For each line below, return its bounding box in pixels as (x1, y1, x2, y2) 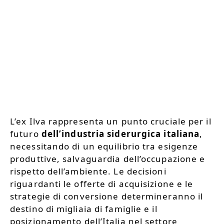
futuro (10, 127, 41, 139)
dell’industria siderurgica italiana (41, 127, 200, 139)
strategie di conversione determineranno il (10, 190, 203, 202)
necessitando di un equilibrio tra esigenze (10, 140, 198, 152)
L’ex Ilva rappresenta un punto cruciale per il (10, 115, 211, 127)
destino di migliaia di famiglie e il (10, 202, 157, 214)
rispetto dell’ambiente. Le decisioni (10, 165, 166, 177)
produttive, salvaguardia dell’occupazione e (10, 152, 205, 164)
